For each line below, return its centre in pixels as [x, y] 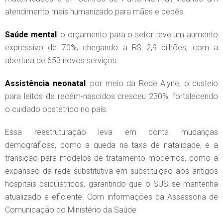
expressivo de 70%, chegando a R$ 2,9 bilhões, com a [111, 48]
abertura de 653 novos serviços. [62, 61]
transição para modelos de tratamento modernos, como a [111, 158]
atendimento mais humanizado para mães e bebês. [95, 12]
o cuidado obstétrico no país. [56, 110]
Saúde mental [31, 35]
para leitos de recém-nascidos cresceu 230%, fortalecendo [111, 97]
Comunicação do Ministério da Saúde [71, 210]
